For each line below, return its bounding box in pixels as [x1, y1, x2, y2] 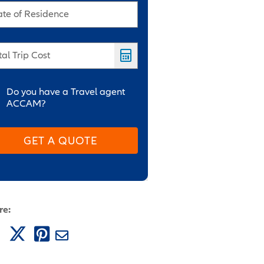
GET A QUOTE [24, 134, 98, 147]
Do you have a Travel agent [6, 85, 126, 97]
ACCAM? [6, 97, 47, 109]
